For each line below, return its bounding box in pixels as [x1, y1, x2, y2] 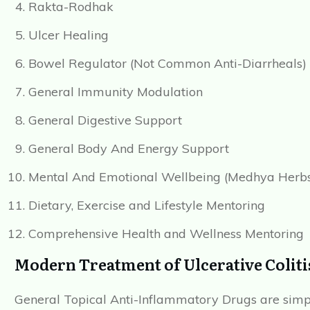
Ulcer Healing [28, 27, 109, 44]
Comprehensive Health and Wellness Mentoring [28, 226, 304, 242]
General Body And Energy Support [28, 140, 229, 157]
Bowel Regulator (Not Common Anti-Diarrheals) [28, 55, 307, 72]
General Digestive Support [28, 112, 182, 129]
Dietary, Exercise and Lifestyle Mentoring [28, 197, 265, 214]
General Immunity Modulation [28, 84, 203, 100]
